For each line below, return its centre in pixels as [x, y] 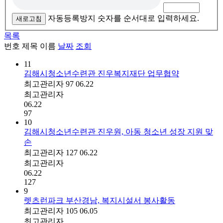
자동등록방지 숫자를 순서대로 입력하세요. [123, 18]
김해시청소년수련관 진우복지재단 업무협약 [102, 73]
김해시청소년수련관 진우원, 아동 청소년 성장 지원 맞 [118, 131]
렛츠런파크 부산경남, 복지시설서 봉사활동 [100, 200]
